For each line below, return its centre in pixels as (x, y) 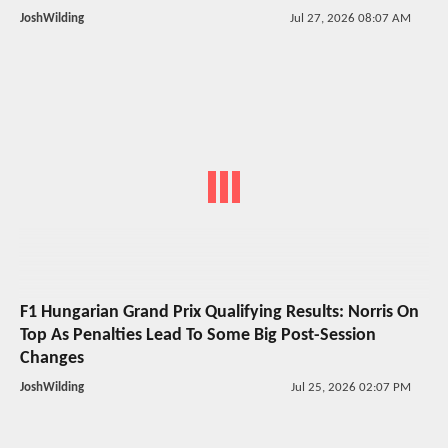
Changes (52, 358)
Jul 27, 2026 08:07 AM (350, 19)
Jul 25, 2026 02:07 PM (350, 387)
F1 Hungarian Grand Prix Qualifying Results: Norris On (219, 312)
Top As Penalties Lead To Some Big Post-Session (198, 335)
